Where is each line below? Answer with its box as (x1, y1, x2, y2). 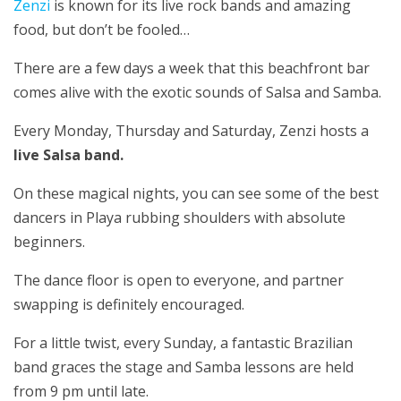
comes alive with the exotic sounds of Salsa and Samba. (13, 81, 381, 102)
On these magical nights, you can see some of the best (13, 183, 379, 203)
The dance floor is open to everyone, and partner (13, 269, 344, 290)
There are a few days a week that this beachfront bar (13, 57, 370, 78)
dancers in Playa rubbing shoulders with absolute (13, 207, 346, 227)
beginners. (13, 231, 85, 252)
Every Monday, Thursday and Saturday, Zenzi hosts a (13, 120, 369, 141)
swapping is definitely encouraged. (13, 294, 244, 314)
